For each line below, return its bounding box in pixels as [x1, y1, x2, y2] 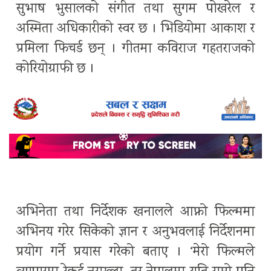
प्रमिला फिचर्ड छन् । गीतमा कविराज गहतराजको [16, 39, 255, 60]
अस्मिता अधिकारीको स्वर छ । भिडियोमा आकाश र [16, 19, 255, 40]
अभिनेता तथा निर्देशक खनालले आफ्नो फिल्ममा [16, 202, 255, 223]
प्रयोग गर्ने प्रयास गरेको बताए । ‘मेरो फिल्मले [16, 242, 255, 263]
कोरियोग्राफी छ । [16, 59, 94, 80]
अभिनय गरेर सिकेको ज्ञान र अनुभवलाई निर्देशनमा [16, 222, 255, 243]
